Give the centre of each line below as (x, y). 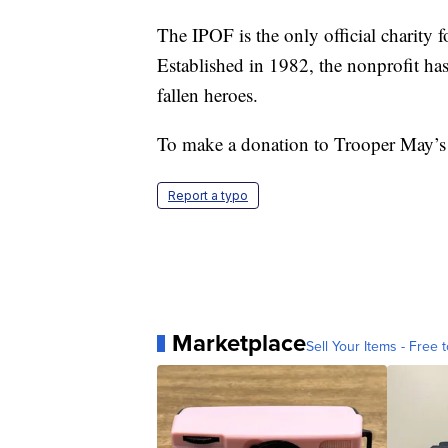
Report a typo (208, 196)
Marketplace (239, 343)
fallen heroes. (207, 95)
